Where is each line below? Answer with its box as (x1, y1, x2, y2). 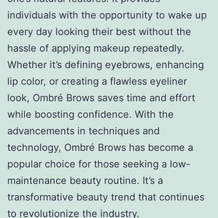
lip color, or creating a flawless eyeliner (7, 75, 187, 87)
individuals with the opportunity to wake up (7, 9, 207, 21)
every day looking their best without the (7, 25, 191, 37)
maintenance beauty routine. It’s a (7, 174, 163, 186)
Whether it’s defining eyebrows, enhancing (7, 58, 204, 71)
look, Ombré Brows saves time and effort (7, 91, 195, 104)
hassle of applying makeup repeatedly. (7, 42, 184, 54)
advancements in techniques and (7, 125, 160, 137)
